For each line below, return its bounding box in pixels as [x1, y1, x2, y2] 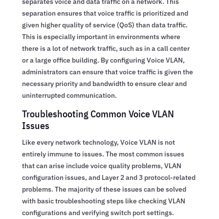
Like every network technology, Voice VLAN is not [22, 137, 175, 147]
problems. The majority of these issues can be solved [22, 184, 186, 194]
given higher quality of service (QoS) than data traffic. [22, 20, 188, 29]
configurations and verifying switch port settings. [22, 208, 174, 217]
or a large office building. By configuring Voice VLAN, [22, 55, 185, 65]
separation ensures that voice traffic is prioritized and [22, 8, 188, 18]
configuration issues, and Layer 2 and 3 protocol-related [22, 173, 196, 182]
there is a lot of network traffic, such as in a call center [22, 44, 190, 53]
